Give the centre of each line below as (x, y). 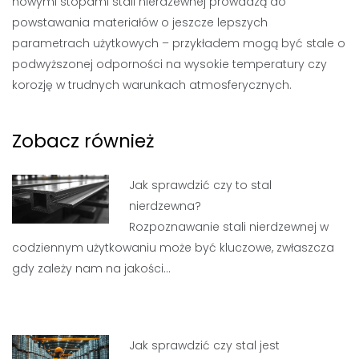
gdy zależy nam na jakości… (91, 268)
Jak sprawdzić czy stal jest (205, 345)
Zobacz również (83, 141)
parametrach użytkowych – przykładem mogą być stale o (179, 43)
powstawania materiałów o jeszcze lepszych (140, 22)
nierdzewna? (165, 206)
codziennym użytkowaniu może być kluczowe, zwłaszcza (173, 248)
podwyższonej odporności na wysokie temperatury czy (169, 64)
